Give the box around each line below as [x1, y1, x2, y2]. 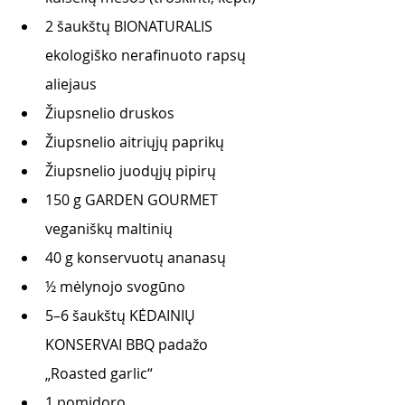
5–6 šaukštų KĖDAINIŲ [45, 306, 199, 325]
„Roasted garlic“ [45, 363, 153, 383]
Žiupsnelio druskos [45, 103, 174, 123]
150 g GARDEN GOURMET [45, 190, 221, 210]
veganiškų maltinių [45, 219, 176, 239]
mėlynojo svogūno [60, 277, 185, 297]
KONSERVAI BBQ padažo [45, 334, 212, 354]
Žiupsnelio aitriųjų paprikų [45, 132, 224, 152]
